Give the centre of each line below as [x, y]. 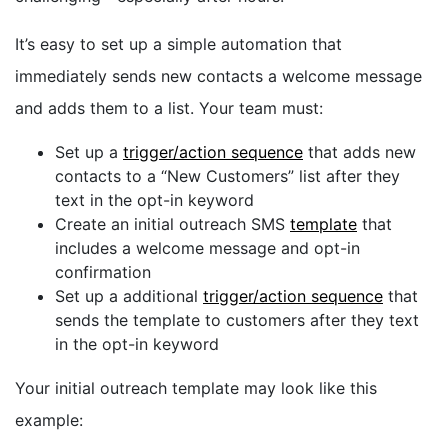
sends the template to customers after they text [237, 319]
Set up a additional [129, 295]
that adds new [359, 151]
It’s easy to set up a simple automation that [178, 43]
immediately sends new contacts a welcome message [218, 75]
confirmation [103, 271]
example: [51, 419]
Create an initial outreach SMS [172, 223]
